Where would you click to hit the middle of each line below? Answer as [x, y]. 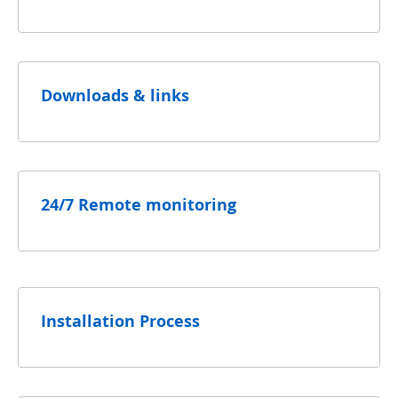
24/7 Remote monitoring [139, 204]
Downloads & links [115, 95]
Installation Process [120, 320]
